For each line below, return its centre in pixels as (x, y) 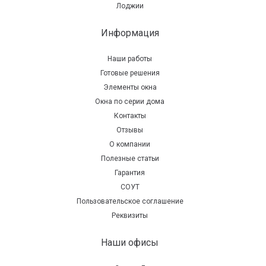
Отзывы (130, 130)
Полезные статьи (130, 159)
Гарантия (130, 173)
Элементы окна (130, 88)
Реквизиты (130, 216)
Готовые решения (130, 73)
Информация (130, 33)
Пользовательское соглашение (130, 202)
